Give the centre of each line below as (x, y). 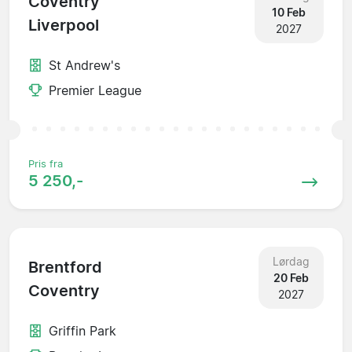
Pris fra (46, 163)
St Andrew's (84, 65)
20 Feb (291, 277)
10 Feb (289, 12)
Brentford (65, 268)
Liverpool (64, 26)
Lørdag (291, 261)
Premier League (95, 90)
